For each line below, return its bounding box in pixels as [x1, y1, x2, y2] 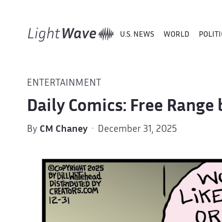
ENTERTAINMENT [26, 79, 101, 88]
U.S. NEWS [119, 31, 154, 38]
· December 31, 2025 [87, 125, 177, 134]
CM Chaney [39, 125, 88, 134]
